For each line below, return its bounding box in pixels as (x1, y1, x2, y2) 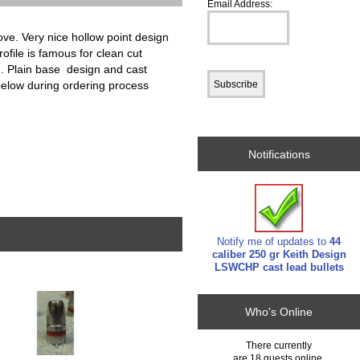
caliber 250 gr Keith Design (211, 247, 346, 260)
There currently (246, 339, 313, 350)
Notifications (247, 147, 310, 161)
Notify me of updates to (217, 235, 330, 247)
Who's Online (245, 305, 313, 319)
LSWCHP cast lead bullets (214, 260, 344, 273)
